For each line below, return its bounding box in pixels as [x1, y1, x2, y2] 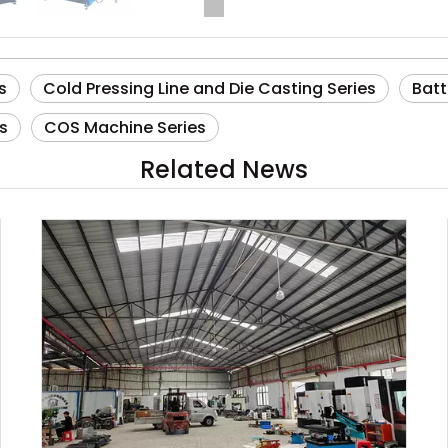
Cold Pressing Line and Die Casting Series [43, 77, 376, 100]
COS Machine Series [44, 116, 206, 139]
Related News [140, 153, 308, 186]
